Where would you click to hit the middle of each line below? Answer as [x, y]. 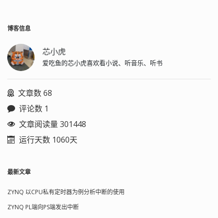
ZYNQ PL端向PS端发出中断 [43, 207]
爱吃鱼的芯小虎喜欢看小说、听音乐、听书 [102, 63]
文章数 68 [35, 93]
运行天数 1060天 [48, 140]
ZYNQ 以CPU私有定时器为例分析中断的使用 [66, 192]
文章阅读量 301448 [53, 124]
